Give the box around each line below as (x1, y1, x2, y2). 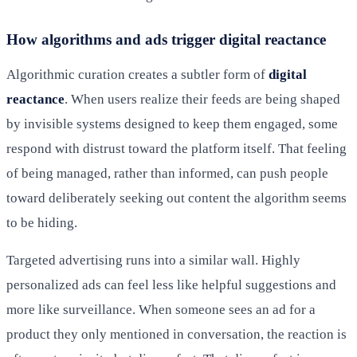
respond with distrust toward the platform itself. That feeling (6, 140, 347, 156)
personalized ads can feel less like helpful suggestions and (6, 277, 336, 292)
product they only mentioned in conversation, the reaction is (6, 326, 347, 342)
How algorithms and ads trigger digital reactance (6, 30, 326, 48)
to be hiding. (6, 214, 77, 230)
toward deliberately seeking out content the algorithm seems (6, 190, 347, 206)
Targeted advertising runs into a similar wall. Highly (6, 252, 300, 268)
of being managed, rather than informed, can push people (6, 165, 328, 181)
